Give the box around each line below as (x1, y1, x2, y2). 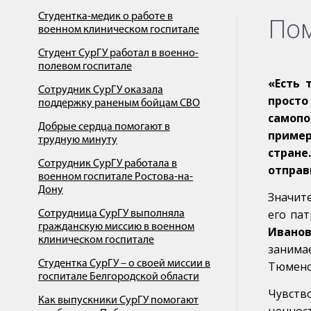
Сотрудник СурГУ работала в (38, 158, 177, 169)
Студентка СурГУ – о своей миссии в (38, 258, 210, 269)
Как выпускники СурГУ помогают (38, 295, 199, 306)
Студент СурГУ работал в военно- (38, 48, 199, 59)
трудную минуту (38, 135, 117, 146)
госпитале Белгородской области (38, 271, 199, 283)
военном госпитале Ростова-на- (38, 171, 193, 183)
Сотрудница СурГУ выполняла (38, 208, 185, 219)
